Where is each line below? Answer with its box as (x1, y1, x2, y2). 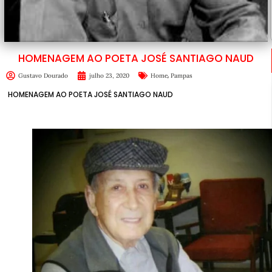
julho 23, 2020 (89, 71, 129, 80)
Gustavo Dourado (18, 71, 68, 80)
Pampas (171, 71, 192, 80)
